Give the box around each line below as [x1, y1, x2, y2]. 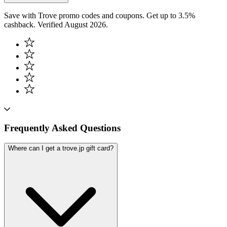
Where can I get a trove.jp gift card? [8, 144, 113, 153]
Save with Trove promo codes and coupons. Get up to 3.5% [4, 11, 195, 20]
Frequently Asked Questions [4, 122, 121, 133]
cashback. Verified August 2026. [4, 20, 108, 29]
